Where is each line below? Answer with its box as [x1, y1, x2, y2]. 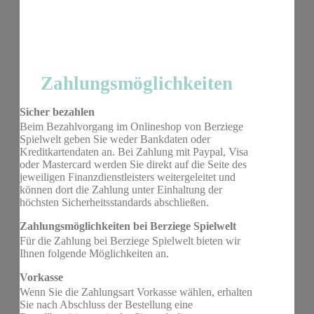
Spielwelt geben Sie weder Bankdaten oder [20, 132, 210, 145]
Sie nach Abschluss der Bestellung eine [20, 299, 193, 311]
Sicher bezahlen [20, 105, 95, 118]
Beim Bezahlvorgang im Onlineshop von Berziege [20, 120, 243, 132]
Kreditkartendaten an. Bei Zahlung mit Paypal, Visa [20, 145, 248, 158]
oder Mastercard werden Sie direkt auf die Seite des [20, 158, 247, 170]
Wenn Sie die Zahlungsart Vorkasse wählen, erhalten [20, 286, 252, 299]
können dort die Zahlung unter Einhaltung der [20, 183, 222, 196]
